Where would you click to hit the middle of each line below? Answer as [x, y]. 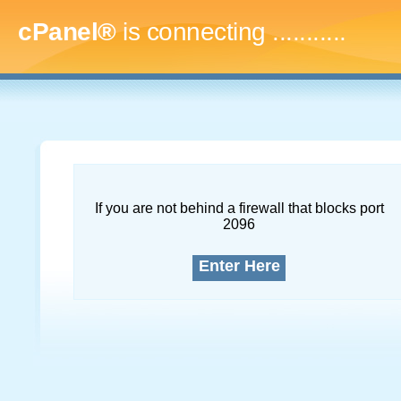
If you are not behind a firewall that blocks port [239, 208]
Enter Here [239, 266]
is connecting [194, 32]
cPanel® [67, 32]
